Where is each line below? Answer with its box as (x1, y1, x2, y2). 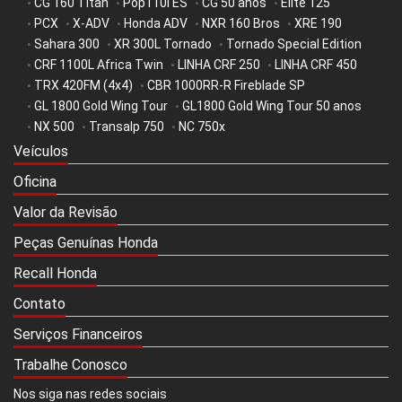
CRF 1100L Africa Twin (34, 57, 163, 73)
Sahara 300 (34, 37, 100, 52)
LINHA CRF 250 (178, 57, 260, 73)
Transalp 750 (89, 119, 164, 135)
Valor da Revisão (13, 204, 118, 222)
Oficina (13, 173, 57, 191)
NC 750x (179, 119, 225, 135)
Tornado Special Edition (226, 37, 362, 52)
